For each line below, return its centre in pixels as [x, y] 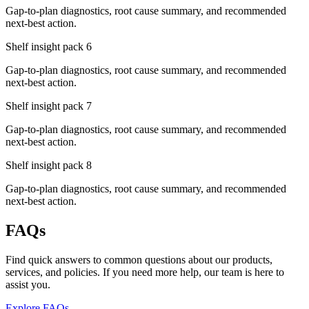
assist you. [28, 284]
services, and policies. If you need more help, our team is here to [145, 272]
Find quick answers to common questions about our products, [139, 259]
